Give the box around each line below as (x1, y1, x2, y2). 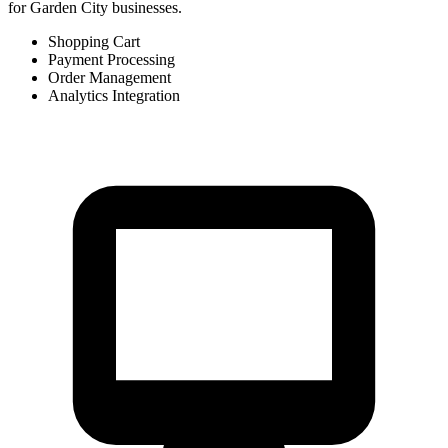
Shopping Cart (48, 33, 140, 51)
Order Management (48, 69, 171, 87)
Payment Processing (48, 51, 175, 69)
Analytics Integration (48, 87, 180, 105)
